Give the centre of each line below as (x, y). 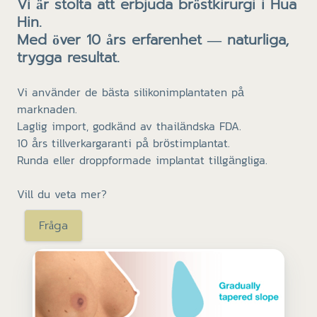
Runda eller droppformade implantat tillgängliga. (142, 160)
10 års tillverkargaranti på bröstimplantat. (123, 143)
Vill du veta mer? (62, 194)
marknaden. (47, 109)
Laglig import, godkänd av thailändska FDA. (129, 126)
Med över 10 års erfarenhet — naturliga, (153, 40)
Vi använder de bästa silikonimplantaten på (131, 92)
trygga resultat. (68, 57)
